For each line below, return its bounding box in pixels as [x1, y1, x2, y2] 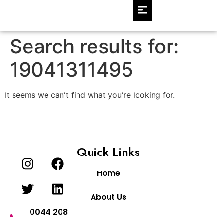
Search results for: [10, 34, 179, 58]
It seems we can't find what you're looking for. [5, 90, 175, 100]
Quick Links [77, 143, 140, 161]
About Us [91, 191, 126, 203]
